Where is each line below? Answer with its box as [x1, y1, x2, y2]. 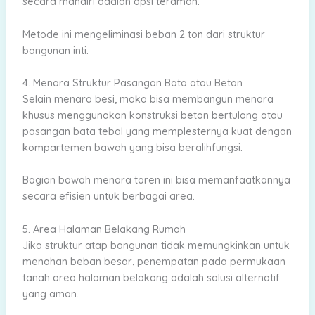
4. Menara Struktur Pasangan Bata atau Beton [22, 76, 243, 89]
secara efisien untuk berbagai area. [22, 189, 195, 203]
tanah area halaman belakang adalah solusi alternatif [22, 270, 280, 284]
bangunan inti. [22, 43, 89, 57]
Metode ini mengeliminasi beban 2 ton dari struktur [22, 27, 265, 41]
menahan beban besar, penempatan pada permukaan [22, 254, 285, 268]
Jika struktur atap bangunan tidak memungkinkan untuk [22, 238, 290, 252]
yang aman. [22, 286, 79, 300]
